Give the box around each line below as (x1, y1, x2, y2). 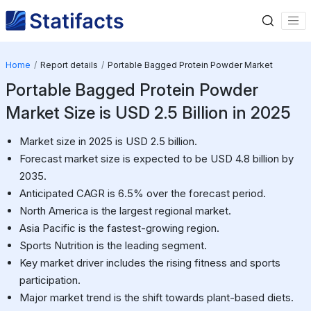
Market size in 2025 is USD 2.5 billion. (19, 134, 197, 148)
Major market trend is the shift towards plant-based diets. (19, 290, 294, 304)
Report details (40, 59, 98, 70)
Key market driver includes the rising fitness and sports (19, 255, 280, 269)
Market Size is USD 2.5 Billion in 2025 (5, 102, 291, 123)
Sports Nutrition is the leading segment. (19, 238, 207, 252)
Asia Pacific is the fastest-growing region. (19, 221, 219, 235)
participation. (19, 273, 81, 287)
